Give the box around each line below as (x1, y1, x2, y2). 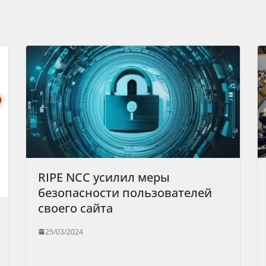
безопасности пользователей (38, 184, 212, 201)
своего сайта (38, 199, 113, 216)
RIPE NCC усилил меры (38, 169, 170, 185)
